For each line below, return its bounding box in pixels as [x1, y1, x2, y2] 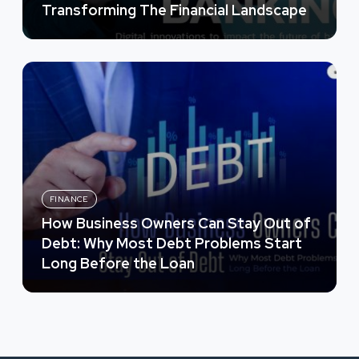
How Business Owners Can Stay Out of [42, 214, 311, 232]
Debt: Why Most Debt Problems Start [42, 234, 302, 252]
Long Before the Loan [42, 254, 195, 272]
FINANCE [50, 194, 89, 204]
